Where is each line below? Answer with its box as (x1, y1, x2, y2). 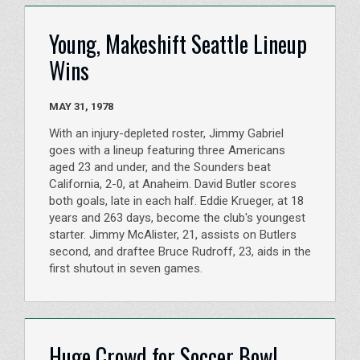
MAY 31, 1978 (91, 100, 113, 112)
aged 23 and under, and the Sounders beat (49, 160, 271, 174)
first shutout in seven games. (49, 261, 202, 276)
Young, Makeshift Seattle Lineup (49, 27, 307, 60)
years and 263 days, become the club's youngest (49, 211, 305, 225)
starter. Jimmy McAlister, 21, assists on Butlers (49, 227, 297, 242)
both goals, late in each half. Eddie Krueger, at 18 (49, 194, 304, 208)
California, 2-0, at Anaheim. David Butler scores (49, 177, 297, 191)
